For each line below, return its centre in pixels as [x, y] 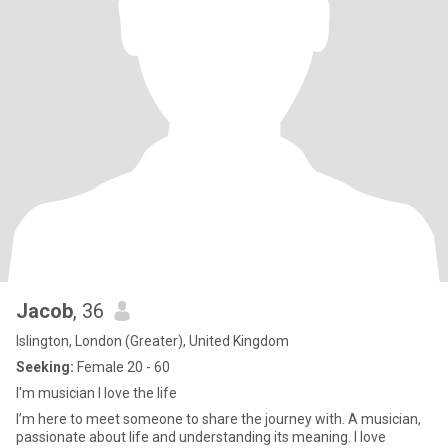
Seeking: [45, 367]
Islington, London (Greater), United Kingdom [152, 341]
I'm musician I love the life [96, 393]
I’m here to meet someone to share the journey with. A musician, [218, 419]
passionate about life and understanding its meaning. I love [201, 437]
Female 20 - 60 [122, 367]
